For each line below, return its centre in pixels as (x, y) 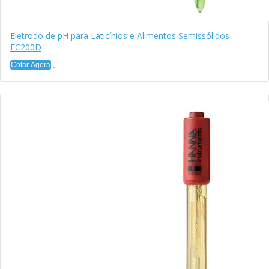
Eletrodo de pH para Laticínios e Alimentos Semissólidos (120, 35)
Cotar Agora (31, 65)
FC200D (26, 47)
